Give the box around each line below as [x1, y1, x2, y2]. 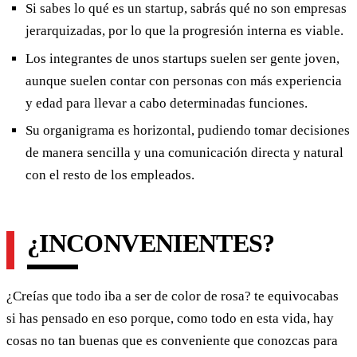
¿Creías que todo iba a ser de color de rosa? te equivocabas [6, 288, 339, 304]
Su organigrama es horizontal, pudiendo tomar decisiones [25, 123, 350, 139]
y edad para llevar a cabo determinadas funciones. [25, 95, 308, 111]
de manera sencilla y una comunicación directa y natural [25, 145, 343, 161]
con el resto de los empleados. [25, 167, 198, 183]
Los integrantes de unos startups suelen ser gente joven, [25, 50, 339, 66]
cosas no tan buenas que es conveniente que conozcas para [6, 333, 338, 349]
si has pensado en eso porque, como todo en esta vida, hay [6, 311, 334, 327]
